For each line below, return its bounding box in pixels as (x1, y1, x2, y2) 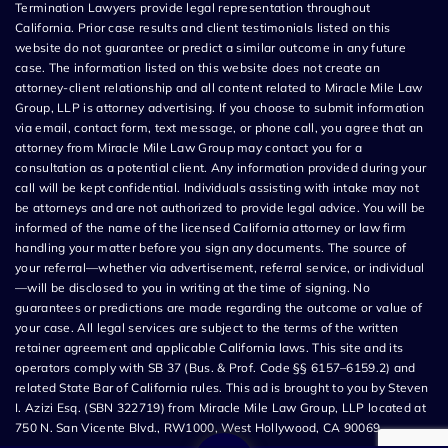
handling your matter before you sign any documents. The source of (15, 239, 407, 255)
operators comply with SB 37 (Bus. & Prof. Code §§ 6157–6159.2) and (15, 359, 416, 375)
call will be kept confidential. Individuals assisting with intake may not (15, 179, 419, 195)
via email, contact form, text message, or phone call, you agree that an (15, 119, 424, 135)
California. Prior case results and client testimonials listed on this (15, 19, 391, 35)
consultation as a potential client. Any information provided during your (15, 159, 427, 175)
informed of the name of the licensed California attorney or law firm (15, 219, 407, 235)
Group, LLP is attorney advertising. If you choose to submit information (15, 99, 425, 115)
